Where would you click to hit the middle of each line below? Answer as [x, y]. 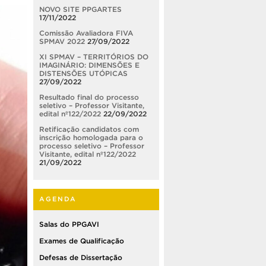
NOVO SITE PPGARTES [80, 9]
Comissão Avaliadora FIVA [86, 33]
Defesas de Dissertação [81, 257]
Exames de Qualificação [82, 240]
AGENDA [58, 199]
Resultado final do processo [89, 97]
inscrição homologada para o [91, 137]
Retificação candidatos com [89, 129]
